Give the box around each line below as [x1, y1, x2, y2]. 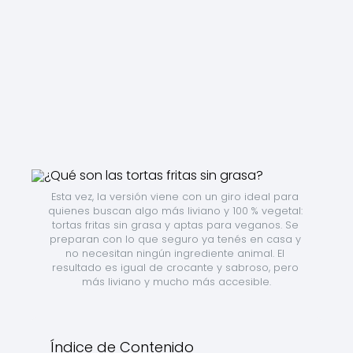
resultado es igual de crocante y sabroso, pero [51, 261, 299, 274]
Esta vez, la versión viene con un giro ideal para [51, 190, 299, 203]
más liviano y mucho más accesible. [82, 275, 271, 288]
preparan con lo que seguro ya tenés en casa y [49, 232, 301, 246]
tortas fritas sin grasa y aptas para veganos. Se [51, 218, 299, 232]
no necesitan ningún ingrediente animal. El [65, 247, 284, 260]
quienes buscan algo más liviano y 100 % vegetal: [47, 204, 303, 217]
